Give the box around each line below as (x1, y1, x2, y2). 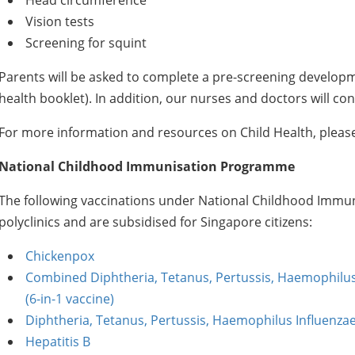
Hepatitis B (25, 333, 90, 350)
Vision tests (25, 13, 94, 30)
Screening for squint (25, 34, 147, 52)
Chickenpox (25, 247, 94, 265)
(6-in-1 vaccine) (25, 290, 114, 307)
